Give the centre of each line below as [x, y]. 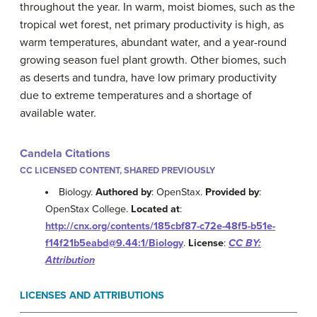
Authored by [124, 192]
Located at [155, 209]
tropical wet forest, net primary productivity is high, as [152, 25]
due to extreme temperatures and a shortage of [136, 96]
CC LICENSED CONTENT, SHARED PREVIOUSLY [117, 171]
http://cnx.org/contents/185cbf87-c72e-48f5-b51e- [160, 226]
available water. [58, 113]
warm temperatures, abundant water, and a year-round [153, 42]
